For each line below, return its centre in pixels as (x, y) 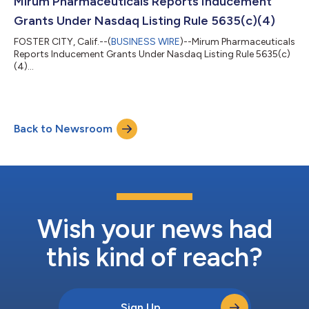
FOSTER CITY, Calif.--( (62, 42)
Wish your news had (154, 229)
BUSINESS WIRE (146, 42)
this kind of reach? (154, 258)
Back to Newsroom (63, 129)
